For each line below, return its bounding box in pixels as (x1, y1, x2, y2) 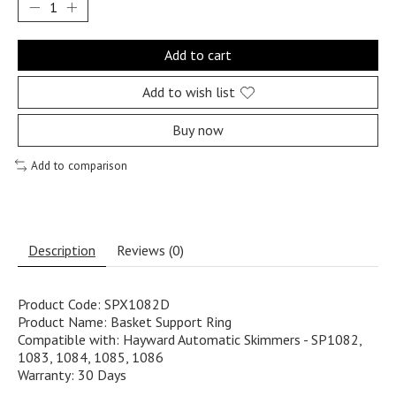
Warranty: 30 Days (18, 365, 126, 384)
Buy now (172, 121, 224, 140)
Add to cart (164, 46, 232, 65)
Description (28, 240, 95, 259)
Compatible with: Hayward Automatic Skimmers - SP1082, (18, 330, 362, 348)
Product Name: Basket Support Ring (18, 312, 232, 331)
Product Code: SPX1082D (18, 294, 170, 313)
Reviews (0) (117, 240, 184, 259)
